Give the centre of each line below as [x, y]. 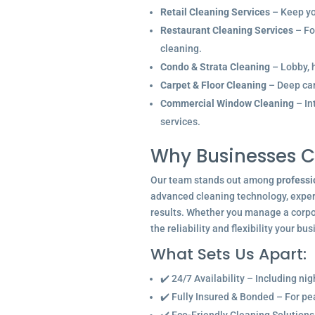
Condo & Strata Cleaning [215, 67]
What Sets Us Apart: [228, 254]
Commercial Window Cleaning [227, 103]
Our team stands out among [213, 180]
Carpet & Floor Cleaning [213, 85]
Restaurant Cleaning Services [226, 30]
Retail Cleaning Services [215, 12]
